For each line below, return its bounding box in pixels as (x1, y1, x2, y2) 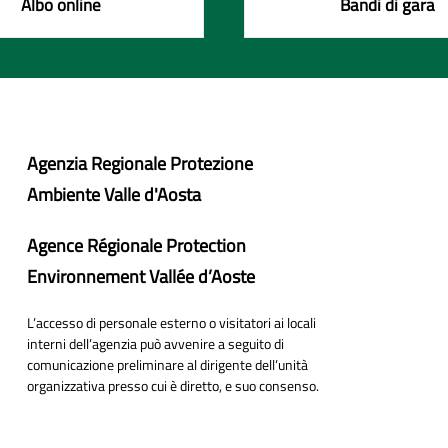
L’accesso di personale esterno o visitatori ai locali (26, 311, 316, 333)
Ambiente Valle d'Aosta (26, 180, 201, 208)
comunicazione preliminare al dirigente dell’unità (26, 353, 308, 375)
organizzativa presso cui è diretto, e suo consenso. (26, 374, 319, 396)
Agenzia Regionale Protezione (26, 149, 253, 177)
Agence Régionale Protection (26, 231, 246, 259)
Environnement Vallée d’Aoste (26, 262, 255, 290)
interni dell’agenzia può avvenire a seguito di (26, 332, 284, 354)
